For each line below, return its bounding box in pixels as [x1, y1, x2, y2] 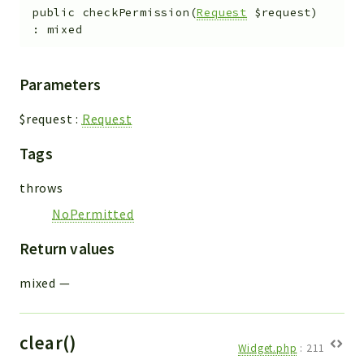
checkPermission [82, 6, 190, 20]
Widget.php [238, 341, 297, 356]
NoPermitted [52, 205, 134, 222]
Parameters [19, 74, 101, 94]
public [32, 6, 76, 20]
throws [19, 179, 63, 196]
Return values [19, 238, 115, 258]
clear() [19, 330, 82, 354]
